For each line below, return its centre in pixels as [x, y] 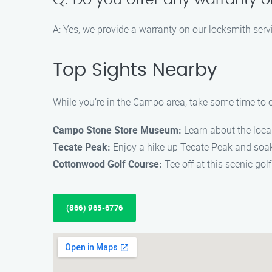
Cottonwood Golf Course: [107, 164]
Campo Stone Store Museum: [117, 130]
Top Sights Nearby [135, 70]
